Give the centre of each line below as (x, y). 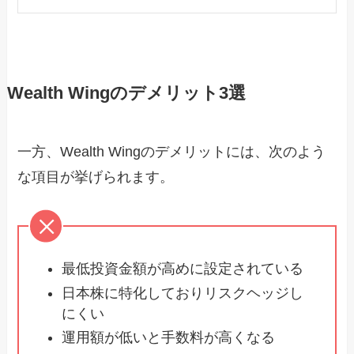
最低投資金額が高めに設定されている (183, 269)
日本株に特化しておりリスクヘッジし (183, 293)
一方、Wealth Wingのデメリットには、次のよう (172, 152)
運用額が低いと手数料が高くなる (169, 338)
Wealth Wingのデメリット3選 (126, 94)
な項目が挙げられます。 (96, 177)
